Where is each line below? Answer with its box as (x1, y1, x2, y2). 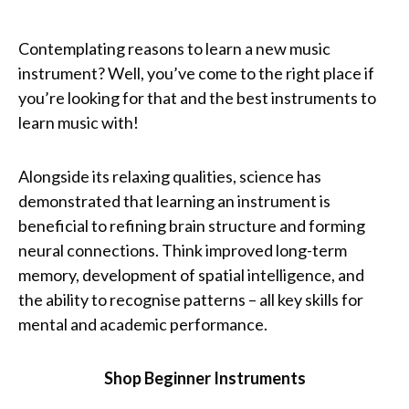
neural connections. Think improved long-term (18, 240, 347, 261)
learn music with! (18, 112, 139, 133)
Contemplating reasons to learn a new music (18, 38, 330, 59)
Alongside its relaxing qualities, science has (18, 166, 321, 187)
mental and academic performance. (18, 314, 270, 335)
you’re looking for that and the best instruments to (18, 88, 376, 109)
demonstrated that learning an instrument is (18, 191, 330, 212)
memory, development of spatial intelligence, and (18, 265, 364, 286)
